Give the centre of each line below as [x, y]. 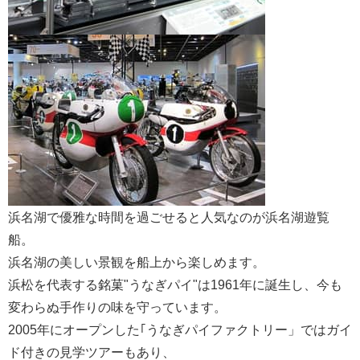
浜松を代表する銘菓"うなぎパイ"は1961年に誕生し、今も [175, 284]
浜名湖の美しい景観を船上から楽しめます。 [137, 262]
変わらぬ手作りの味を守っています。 [117, 307]
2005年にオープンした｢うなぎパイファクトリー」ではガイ [180, 329]
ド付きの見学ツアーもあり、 [92, 352]
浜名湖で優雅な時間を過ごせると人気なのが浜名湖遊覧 [169, 217]
